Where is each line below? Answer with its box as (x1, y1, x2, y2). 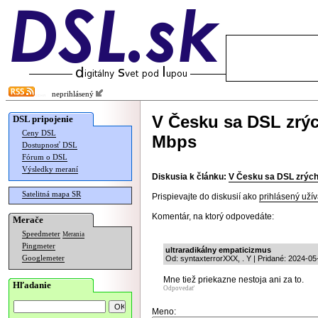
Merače (13, 214, 43, 225)
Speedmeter (22, 230, 60, 238)
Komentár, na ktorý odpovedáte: (152, 212, 274, 221)
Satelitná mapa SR (22, 190, 81, 198)
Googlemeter (22, 254, 65, 262)
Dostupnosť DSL (22, 141, 77, 149)
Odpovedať (163, 285, 194, 292)
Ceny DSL (22, 129, 56, 137)
